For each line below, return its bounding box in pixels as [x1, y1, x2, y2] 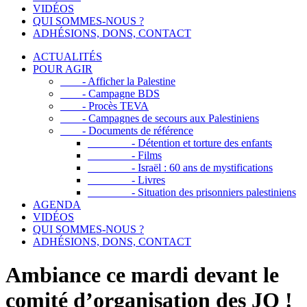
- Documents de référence [60, 125, 193, 136]
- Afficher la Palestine [60, 75, 175, 87]
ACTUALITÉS [33, 51, 102, 62]
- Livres [88, 174, 165, 186]
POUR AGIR [33, 63, 93, 75]
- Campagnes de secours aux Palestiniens [60, 112, 259, 124]
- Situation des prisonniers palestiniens [88, 186, 296, 198]
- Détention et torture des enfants [88, 137, 272, 149]
